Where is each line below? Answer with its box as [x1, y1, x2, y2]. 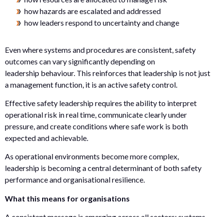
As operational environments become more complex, [5, 152, 179, 161]
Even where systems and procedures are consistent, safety [5, 45, 196, 54]
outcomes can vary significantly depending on [5, 56, 155, 66]
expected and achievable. [5, 133, 88, 142]
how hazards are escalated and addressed [24, 6, 162, 15]
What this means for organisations [5, 193, 130, 203]
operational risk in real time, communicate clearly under [5, 109, 187, 119]
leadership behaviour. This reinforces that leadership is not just [5, 68, 210, 77]
